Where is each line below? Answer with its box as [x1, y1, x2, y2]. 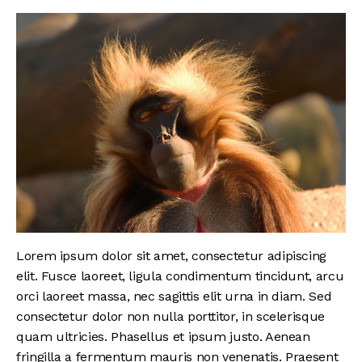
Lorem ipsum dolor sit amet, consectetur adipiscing [16, 248, 327, 264]
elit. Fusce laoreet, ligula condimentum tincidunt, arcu [16, 268, 344, 284]
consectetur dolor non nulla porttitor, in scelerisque [16, 309, 325, 325]
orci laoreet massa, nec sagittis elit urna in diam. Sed [16, 288, 332, 305]
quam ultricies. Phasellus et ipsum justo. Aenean [16, 329, 310, 345]
